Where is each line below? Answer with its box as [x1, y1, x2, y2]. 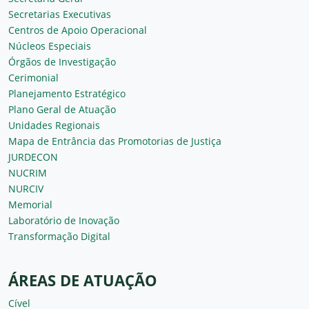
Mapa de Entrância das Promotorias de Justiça [8, 134, 221, 148]
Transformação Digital [8, 229, 110, 243]
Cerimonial [8, 70, 59, 84]
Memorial [8, 197, 52, 211]
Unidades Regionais [8, 118, 100, 132]
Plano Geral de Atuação [8, 102, 116, 116]
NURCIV [8, 181, 43, 195]
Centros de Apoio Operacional [8, 23, 147, 37]
